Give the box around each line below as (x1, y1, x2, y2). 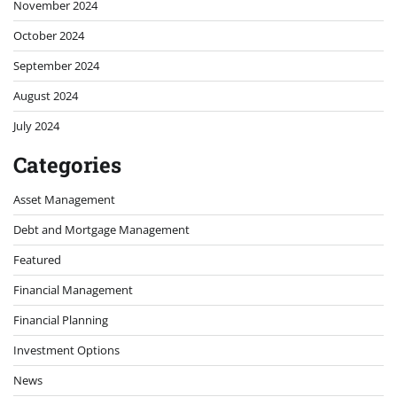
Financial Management (13, 282, 133, 299)
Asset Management (13, 191, 115, 208)
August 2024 (13, 88, 78, 105)
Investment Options (13, 342, 120, 359)
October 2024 (13, 27, 84, 44)
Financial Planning (13, 312, 108, 329)
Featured (13, 252, 61, 269)
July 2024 (13, 118, 59, 135)
